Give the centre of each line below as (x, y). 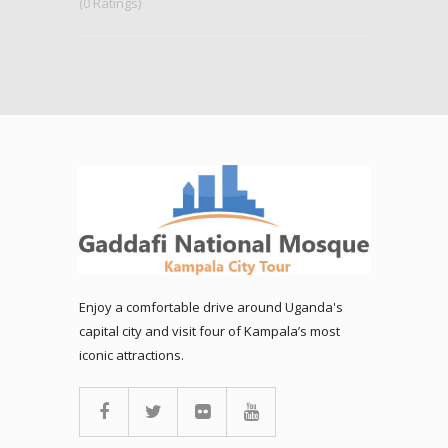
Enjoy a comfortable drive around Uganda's (211, 307)
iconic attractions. (131, 355)
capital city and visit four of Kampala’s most (209, 331)
